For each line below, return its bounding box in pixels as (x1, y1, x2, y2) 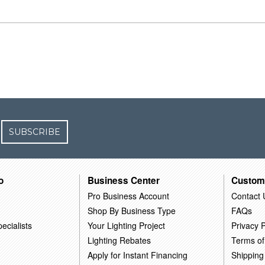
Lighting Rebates (88, 234, 151, 246)
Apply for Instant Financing (88, 248, 188, 261)
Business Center (88, 173, 160, 187)
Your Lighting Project (88, 219, 166, 231)
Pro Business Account (88, 189, 170, 202)
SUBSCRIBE (9, 127, 61, 137)
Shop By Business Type (88, 204, 176, 216)
